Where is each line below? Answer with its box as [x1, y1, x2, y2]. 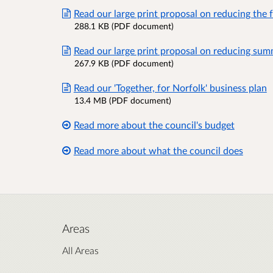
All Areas [62, 244, 99, 256]
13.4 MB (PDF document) [74, 94, 171, 105]
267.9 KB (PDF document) [74, 57, 174, 68]
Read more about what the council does [73, 144, 243, 156]
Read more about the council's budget [73, 118, 235, 130]
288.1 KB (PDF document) [74, 20, 174, 31]
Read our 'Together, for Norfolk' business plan [73, 81, 267, 93]
